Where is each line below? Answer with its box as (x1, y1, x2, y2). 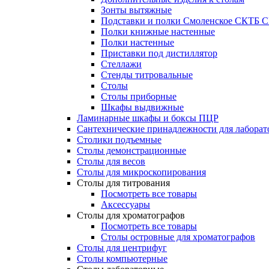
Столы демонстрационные (77, 145, 186, 156)
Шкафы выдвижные (101, 102, 184, 112)
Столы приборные (101, 91, 177, 101)
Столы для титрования (77, 178, 170, 188)
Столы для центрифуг (77, 243, 167, 253)
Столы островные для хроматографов (101, 232, 255, 242)
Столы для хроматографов (77, 210, 185, 220)
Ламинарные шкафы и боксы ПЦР (77, 113, 219, 123)
